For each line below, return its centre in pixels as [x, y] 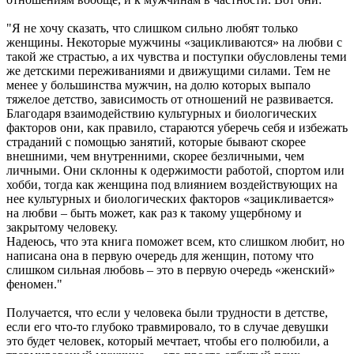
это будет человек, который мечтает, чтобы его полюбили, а [168, 341]
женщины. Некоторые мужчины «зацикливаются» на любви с [174, 42]
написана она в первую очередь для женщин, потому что [160, 255]
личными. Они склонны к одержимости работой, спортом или [175, 170]
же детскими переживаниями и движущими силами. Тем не [168, 70]
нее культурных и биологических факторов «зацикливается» [170, 198]
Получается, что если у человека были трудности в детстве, [167, 312]
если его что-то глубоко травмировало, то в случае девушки [168, 326]
